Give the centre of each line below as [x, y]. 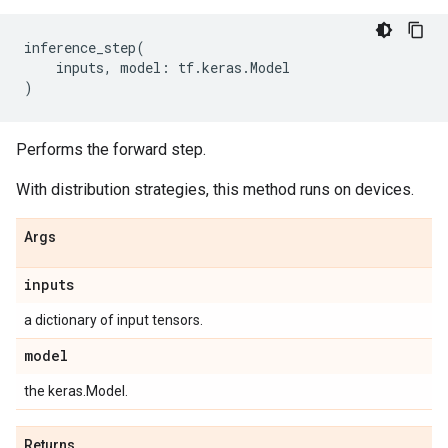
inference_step [80, 47]
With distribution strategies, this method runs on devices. [215, 189]
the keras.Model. [76, 391]
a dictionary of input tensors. [113, 320]
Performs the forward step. [111, 149]
